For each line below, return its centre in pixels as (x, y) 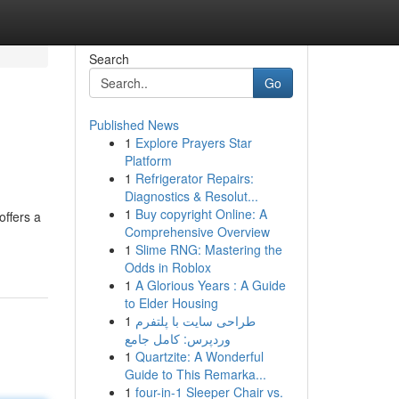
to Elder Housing (171, 303)
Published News (134, 125)
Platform (148, 160)
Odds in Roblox (167, 267)
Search (109, 59)
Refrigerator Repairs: (194, 178)
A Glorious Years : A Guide (210, 285)
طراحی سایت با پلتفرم (195, 321)
